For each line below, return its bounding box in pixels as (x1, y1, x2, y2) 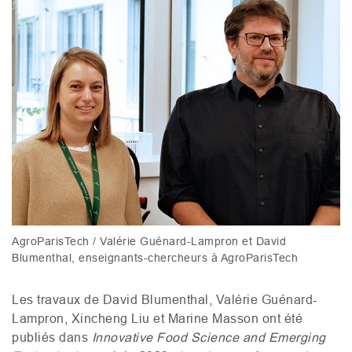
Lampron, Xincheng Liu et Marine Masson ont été (12, 311, 302, 326)
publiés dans (12, 330, 92, 345)
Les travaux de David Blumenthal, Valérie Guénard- (12, 292, 317, 307)
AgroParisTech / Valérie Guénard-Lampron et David (12, 235, 286, 248)
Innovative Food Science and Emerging (91, 330, 326, 345)
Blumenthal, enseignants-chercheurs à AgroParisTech (12, 251, 298, 265)
